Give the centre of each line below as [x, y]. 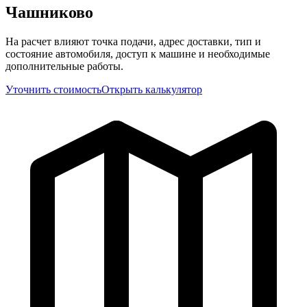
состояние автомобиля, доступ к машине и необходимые [138, 53]
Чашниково [49, 12]
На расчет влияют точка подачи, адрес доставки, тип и [133, 41]
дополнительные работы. [64, 66]
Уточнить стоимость [53, 89]
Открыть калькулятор [152, 89]
